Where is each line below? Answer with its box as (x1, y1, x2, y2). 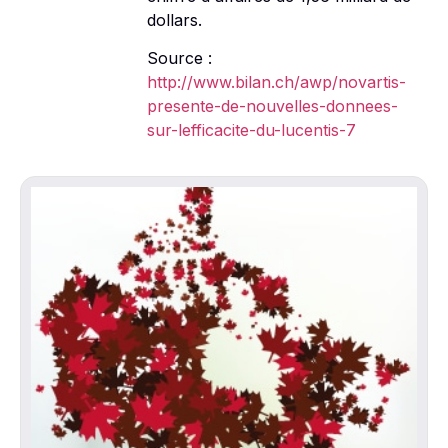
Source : (146, 48, 212, 68)
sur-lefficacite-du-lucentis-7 (146, 120, 356, 140)
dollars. (146, 9, 202, 30)
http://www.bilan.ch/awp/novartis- (146, 72, 406, 92)
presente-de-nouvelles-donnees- (146, 96, 398, 116)
